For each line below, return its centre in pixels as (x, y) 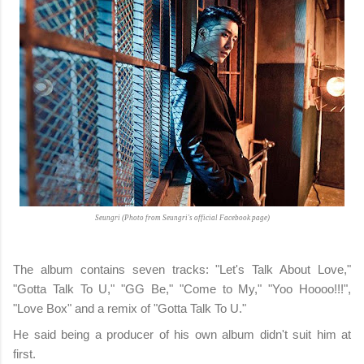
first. (24, 354)
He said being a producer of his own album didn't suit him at (182, 334)
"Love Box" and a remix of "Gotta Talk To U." (130, 308)
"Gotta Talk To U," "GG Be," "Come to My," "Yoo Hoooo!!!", (182, 289)
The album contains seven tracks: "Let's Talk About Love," (182, 269)
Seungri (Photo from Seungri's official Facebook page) (182, 217)
